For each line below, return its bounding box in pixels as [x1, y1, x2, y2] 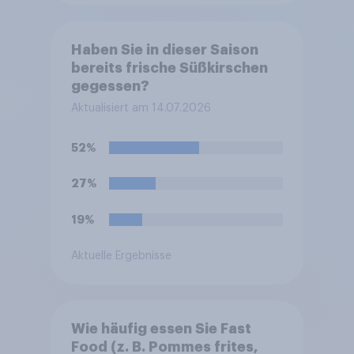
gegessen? [70, 79, 149, 94]
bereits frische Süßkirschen [70, 61, 268, 76]
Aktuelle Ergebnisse [70, 250, 171, 262]
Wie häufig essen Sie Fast [70, 322, 251, 337]
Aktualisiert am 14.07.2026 [70, 103, 211, 115]
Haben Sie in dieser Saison [70, 43, 258, 58]
